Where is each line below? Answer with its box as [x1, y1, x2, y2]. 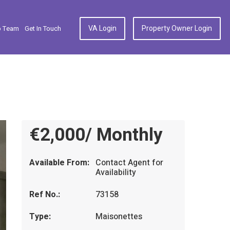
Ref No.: [29, 188, 60, 201]
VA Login [88, 23, 117, 34]
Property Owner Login [142, 23, 212, 34]
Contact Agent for [95, 157, 164, 169]
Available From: [29, 157, 89, 169]
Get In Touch [25, 23, 61, 33]
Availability [95, 166, 137, 179]
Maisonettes [95, 210, 143, 223]
